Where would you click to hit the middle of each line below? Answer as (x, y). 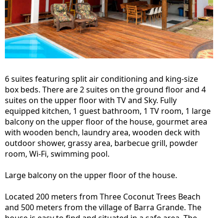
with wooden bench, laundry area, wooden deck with (102, 132)
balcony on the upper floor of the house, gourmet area (106, 122)
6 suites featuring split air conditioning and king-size (101, 79)
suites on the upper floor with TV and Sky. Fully (91, 100)
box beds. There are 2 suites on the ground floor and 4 (105, 90)
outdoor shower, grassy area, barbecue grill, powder (101, 143)
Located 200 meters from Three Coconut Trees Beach (103, 197)
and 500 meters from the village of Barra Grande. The (103, 207)
